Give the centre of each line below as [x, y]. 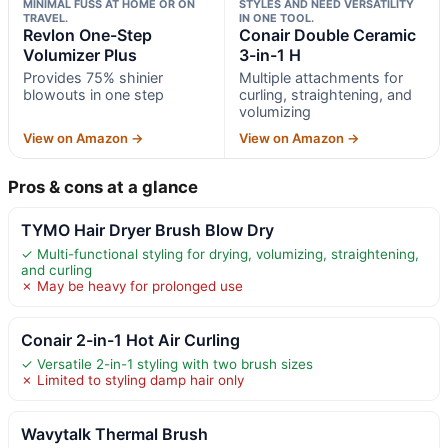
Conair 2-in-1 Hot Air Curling [130, 339]
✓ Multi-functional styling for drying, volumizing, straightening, [220, 253]
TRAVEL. [45, 17]
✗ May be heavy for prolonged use [132, 285]
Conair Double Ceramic [327, 34]
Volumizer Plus [80, 54]
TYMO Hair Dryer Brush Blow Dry [147, 229]
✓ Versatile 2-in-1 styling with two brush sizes [167, 363]
